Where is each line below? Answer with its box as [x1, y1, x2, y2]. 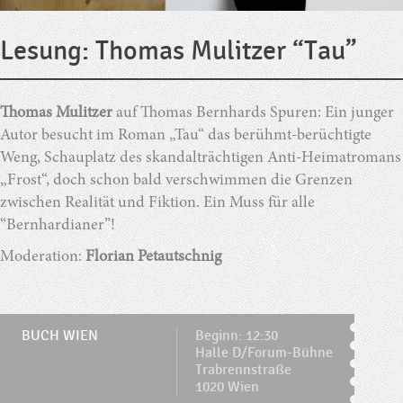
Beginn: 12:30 [195, 327, 278, 345]
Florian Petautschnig [85, 248, 221, 265]
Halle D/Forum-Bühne [195, 344, 333, 362]
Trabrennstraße [195, 361, 291, 379]
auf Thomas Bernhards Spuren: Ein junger [116, 104, 394, 121]
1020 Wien [195, 378, 259, 396]
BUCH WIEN [22, 327, 98, 345]
